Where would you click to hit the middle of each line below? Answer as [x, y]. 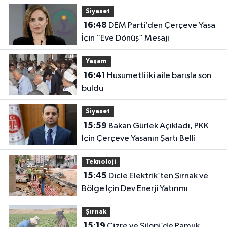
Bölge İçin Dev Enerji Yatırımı [135, 189]
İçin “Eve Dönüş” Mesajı [125, 39]
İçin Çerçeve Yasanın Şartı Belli [138, 139]
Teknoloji [101, 162]
